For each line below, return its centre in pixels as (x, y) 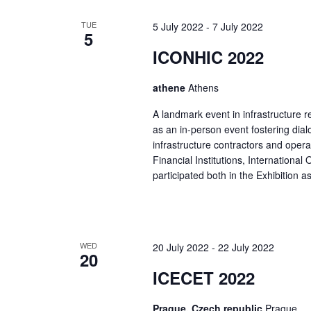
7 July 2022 (237, 26)
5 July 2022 (178, 26)
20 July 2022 (180, 247)
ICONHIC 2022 (208, 57)
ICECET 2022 (203, 277)
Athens (203, 87)
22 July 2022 (246, 247)
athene (170, 87)
